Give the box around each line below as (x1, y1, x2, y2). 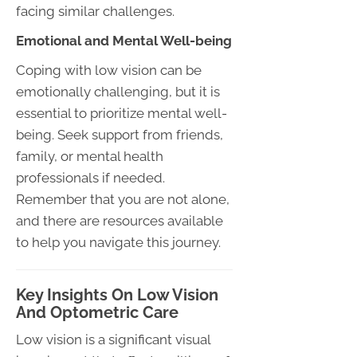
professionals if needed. (16, 169, 165, 186)
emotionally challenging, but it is (16, 83, 220, 100)
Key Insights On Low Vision (16, 284, 218, 304)
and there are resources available (16, 212, 223, 229)
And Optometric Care (16, 302, 178, 322)
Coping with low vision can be (16, 61, 202, 78)
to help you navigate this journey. (16, 233, 221, 250)
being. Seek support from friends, (16, 126, 223, 143)
